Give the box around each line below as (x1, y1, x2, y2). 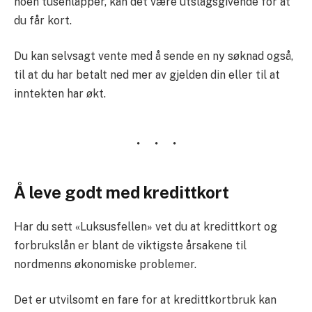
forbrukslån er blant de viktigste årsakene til (14, 238, 247, 252)
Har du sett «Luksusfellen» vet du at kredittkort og (14, 219, 277, 233)
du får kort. (14, 13, 72, 27)
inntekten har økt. (14, 87, 106, 101)
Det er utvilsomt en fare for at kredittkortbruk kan (14, 293, 276, 307)
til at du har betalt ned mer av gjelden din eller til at (14, 68, 280, 82)
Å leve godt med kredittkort (14, 182, 229, 202)
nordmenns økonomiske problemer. (14, 257, 196, 271)
